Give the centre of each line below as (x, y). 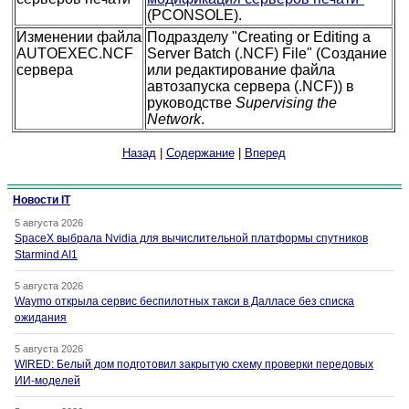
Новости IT (42, 200)
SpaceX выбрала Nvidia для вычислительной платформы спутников (191, 239)
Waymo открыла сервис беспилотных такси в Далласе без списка (184, 302)
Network (174, 120)
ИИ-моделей (47, 381)
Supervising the (286, 103)
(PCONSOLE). (194, 16)
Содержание (200, 153)
